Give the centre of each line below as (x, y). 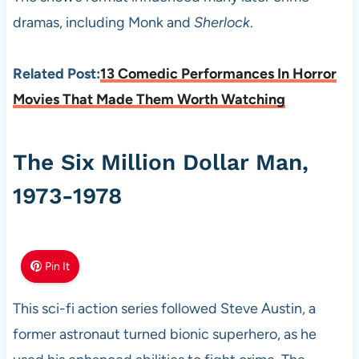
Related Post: (56, 73)
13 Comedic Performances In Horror (218, 73)
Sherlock (222, 22)
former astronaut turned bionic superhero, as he (164, 334)
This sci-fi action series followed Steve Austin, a (164, 308)
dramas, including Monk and (103, 22)
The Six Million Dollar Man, (160, 162)
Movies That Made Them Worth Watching (149, 99)
